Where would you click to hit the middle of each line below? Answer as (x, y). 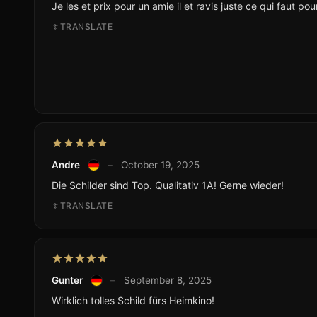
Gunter (67, 281)
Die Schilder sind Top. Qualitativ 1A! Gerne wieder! (168, 185)
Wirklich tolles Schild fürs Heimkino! (133, 301)
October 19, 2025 (160, 165)
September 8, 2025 (167, 281)
